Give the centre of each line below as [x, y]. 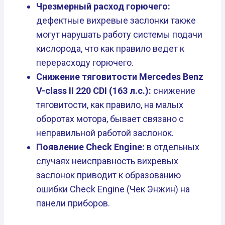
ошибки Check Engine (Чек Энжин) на [113, 189]
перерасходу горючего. [85, 63]
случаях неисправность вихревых [107, 161]
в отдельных [173, 147]
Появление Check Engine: [91, 147]
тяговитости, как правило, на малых [110, 105]
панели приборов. [73, 203]
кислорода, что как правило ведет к [110, 49]
